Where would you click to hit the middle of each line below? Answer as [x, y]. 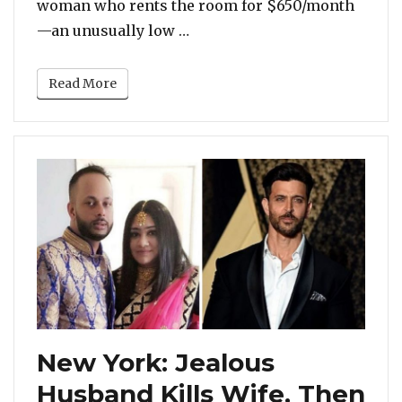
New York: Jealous [156, 362]
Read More [83, 84]
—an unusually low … [113, 31]
